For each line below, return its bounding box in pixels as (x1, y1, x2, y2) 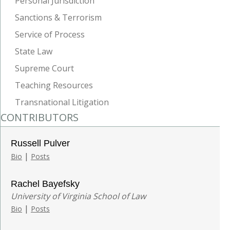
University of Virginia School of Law (11, 190, 146, 202)
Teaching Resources (15, 79, 93, 91)
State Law (15, 45, 52, 57)
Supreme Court (15, 62, 74, 74)
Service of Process (15, 28, 85, 40)
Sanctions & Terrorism (15, 11, 102, 23)
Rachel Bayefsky (11, 178, 80, 189)
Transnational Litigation (15, 96, 109, 108)
